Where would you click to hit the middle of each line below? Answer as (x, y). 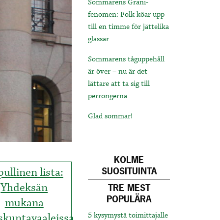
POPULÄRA (129, 199)
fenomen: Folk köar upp (126, 15)
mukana (24, 203)
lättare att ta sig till (119, 84)
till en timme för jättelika (129, 27)
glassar (99, 40)
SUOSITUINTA (129, 171)
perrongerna (108, 96)
